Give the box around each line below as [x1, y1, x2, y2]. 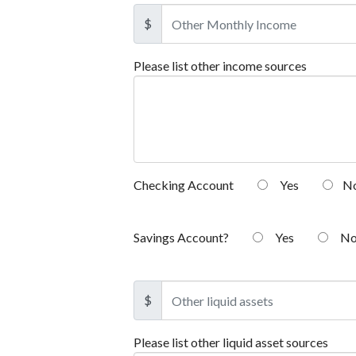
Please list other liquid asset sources [133, 335, 328, 350]
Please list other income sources [133, 58, 307, 74]
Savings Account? [133, 230, 229, 246]
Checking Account [133, 177, 234, 193]
